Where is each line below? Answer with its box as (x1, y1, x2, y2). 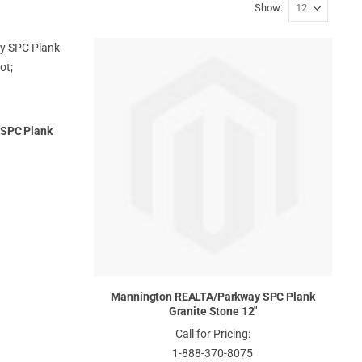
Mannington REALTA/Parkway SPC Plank (111, 289, 315, 303)
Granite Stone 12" (168, 304, 258, 318)
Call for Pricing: (175, 327, 250, 341)
